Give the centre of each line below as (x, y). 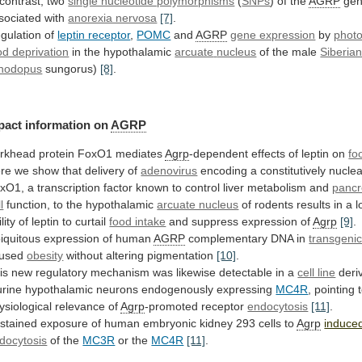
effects (269, 153)
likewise (196, 272)
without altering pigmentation (140, 255)
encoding (224, 170)
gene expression (273, 35)
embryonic (170, 323)
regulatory (62, 272)
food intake (138, 221)
